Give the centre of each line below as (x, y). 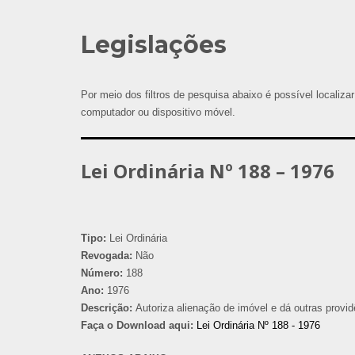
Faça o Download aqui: (137, 325)
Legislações (154, 45)
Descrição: (107, 308)
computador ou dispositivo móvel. (158, 112)
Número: (102, 273)
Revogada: (107, 256)
